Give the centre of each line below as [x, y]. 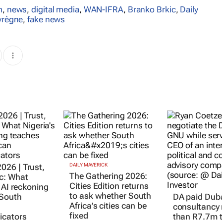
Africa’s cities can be [108, 205]
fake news [46, 19]
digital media [55, 9]
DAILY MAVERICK [88, 165]
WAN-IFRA [103, 9]
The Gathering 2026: [109, 176]
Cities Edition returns [109, 186]
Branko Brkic [152, 9]
